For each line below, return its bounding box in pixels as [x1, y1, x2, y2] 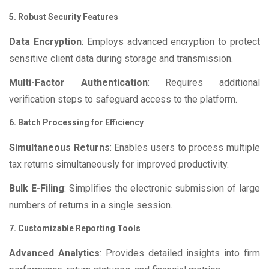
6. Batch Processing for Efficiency [9, 118, 144, 128]
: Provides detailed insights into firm [99, 247, 261, 259]
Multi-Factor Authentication [9, 77, 148, 89]
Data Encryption [9, 36, 82, 48]
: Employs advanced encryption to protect [81, 36, 261, 48]
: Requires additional [147, 77, 261, 89]
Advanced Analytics [9, 247, 100, 259]
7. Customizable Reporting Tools [9, 223, 141, 234]
